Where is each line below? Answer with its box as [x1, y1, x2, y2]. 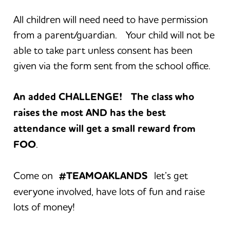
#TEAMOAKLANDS [59, 168, 148, 183]
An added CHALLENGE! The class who [13, 89, 195, 104]
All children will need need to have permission [13, 12, 208, 26]
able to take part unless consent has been [13, 43, 193, 56]
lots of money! [13, 200, 75, 213]
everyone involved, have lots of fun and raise [13, 184, 205, 198]
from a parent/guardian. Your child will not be [13, 28, 215, 41]
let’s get [148, 168, 188, 182]
